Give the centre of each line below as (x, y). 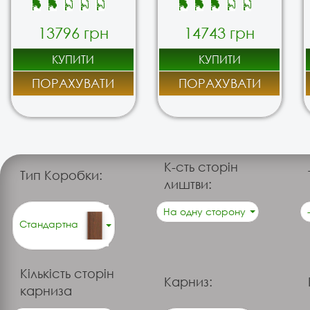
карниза (46, 290)
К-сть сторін (201, 166)
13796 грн (73, 33)
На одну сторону (206, 211)
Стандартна (51, 224)
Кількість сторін (67, 273)
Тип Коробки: (62, 175)
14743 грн (220, 33)
